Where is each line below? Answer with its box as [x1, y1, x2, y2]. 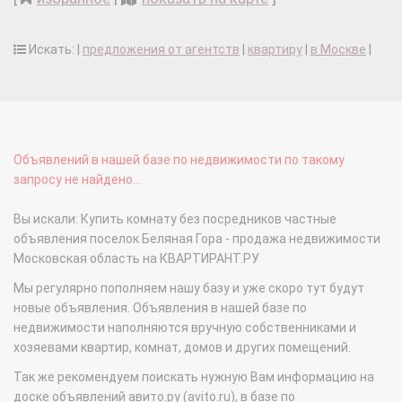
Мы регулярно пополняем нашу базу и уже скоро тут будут [13, 281, 364, 296]
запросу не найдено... [13, 172, 141, 188]
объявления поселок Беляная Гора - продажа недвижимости [13, 232, 380, 247]
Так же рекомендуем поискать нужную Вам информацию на [13, 370, 374, 385]
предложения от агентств [83, 42, 240, 57]
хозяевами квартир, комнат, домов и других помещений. [13, 340, 351, 355]
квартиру [248, 42, 302, 57]
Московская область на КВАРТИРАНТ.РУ [13, 251, 259, 267]
